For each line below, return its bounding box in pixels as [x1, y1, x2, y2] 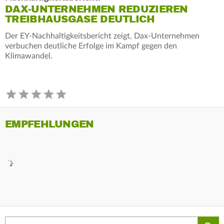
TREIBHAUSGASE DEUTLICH [5, 12, 155, 25]
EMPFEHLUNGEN [5, 117, 94, 130]
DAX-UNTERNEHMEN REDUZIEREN [5, 2, 188, 15]
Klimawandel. [5, 51, 52, 60]
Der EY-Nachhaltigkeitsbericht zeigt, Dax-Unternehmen [5, 31, 199, 40]
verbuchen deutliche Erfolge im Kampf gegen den [5, 41, 177, 50]
